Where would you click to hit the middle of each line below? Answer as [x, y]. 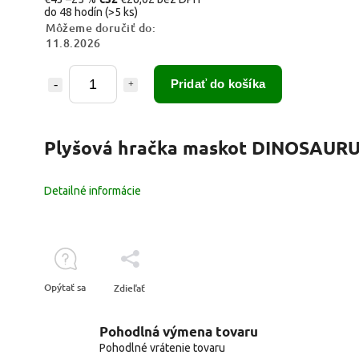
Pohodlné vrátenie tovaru [163, 348]
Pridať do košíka [218, 83]
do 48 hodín [75, 12]
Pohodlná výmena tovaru [179, 332]
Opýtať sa [65, 287]
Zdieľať [129, 288]
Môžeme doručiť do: [101, 27]
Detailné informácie [93, 190]
